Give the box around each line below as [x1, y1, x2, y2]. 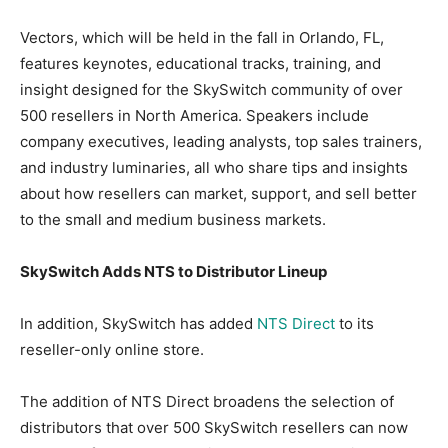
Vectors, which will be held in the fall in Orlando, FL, [20, 27, 384, 47]
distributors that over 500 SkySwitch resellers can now [20, 417, 408, 437]
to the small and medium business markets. [20, 209, 326, 229]
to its [335, 313, 374, 333]
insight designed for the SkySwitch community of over [20, 79, 403, 99]
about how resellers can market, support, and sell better [20, 183, 417, 203]
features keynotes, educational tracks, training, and [20, 53, 381, 73]
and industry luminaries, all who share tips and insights [20, 157, 408, 177]
